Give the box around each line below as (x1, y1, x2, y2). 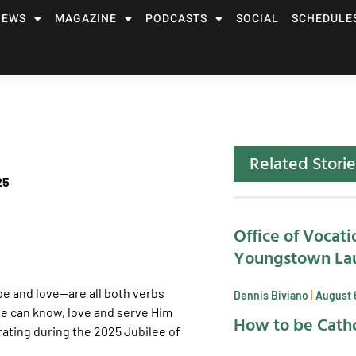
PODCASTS (145, 10, 207, 27)
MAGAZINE (54, 10, 117, 27)
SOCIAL (235, 10, 279, 27)
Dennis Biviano (234, 288, 311, 302)
